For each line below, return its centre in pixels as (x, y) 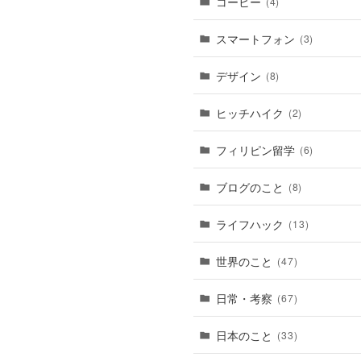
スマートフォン (255, 38)
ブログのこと (250, 187)
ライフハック (250, 224)
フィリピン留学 (255, 149)
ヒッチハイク (250, 112)
